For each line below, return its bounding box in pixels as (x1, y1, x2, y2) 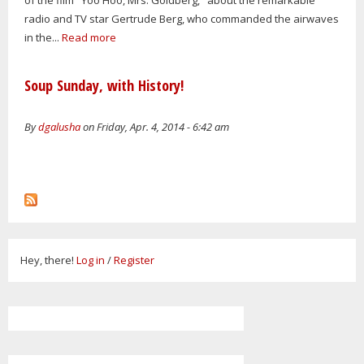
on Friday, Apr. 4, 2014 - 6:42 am (80, 119, 229, 134)
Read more (62, 29, 116, 45)
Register (114, 253, 154, 268)
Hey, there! (20, 253, 76, 268)
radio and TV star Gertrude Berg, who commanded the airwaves (24, 11, 339, 26)
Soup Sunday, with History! (24, 75, 184, 95)
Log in (76, 253, 105, 268)
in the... (24, 29, 62, 45)
